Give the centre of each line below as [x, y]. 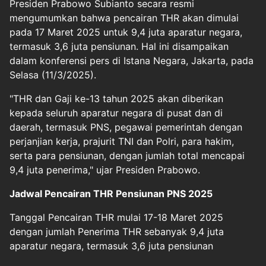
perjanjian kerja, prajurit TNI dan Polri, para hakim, [122, 141]
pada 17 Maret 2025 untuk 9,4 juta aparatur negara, [126, 32]
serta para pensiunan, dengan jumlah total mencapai [127, 156]
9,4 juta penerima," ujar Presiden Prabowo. [108, 170]
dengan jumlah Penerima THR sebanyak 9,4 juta [117, 232]
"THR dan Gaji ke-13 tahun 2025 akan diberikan [116, 99]
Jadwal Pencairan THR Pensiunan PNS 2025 [111, 194]
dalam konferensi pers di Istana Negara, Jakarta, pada [132, 61]
